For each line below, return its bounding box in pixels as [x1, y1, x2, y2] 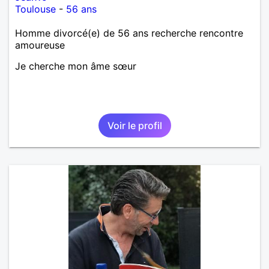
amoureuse [15, 38, 65, 51]
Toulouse [15, 2, 56, 15]
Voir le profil [107, 119, 162, 131]
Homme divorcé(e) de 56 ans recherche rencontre [15, 26, 243, 39]
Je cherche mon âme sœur [15, 59, 136, 72]
